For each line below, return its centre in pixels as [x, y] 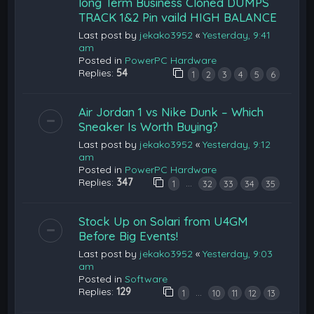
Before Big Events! [129, 235]
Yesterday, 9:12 [237, 144]
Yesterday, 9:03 [238, 253]
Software [146, 279]
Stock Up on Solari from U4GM [164, 221]
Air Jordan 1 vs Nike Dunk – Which [171, 111]
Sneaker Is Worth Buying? [149, 126]
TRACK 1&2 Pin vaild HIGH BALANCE [178, 17]
